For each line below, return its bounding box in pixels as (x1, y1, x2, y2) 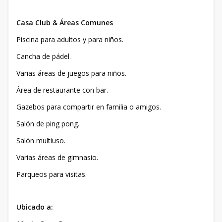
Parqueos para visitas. (16, 169, 87, 179)
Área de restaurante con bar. (16, 85, 108, 95)
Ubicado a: (16, 202, 53, 212)
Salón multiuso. (16, 136, 65, 145)
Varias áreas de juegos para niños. (16, 68, 126, 78)
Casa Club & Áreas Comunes (16, 18, 113, 27)
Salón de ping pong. (16, 119, 79, 128)
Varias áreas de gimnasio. (16, 153, 98, 162)
